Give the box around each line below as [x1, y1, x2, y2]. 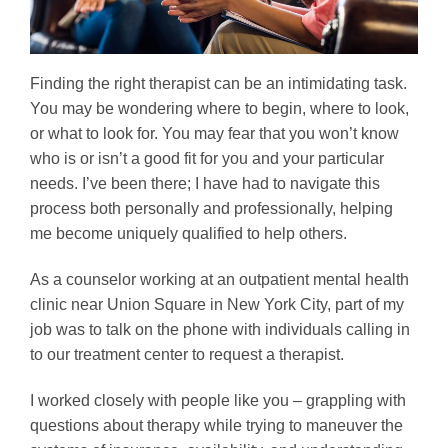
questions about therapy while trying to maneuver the [30, 416, 403, 434]
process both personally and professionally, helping [30, 200, 393, 218]
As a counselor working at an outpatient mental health [30, 270, 409, 288]
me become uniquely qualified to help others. [30, 225, 347, 243]
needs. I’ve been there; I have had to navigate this [30, 175, 380, 193]
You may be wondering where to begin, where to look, [30, 100, 409, 118]
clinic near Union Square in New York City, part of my [30, 295, 404, 313]
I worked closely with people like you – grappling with [30, 391, 406, 409]
